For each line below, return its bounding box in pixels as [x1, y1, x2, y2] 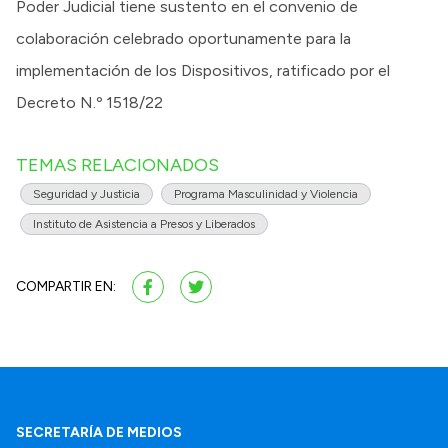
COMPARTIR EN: [16, 277, 116, 295]
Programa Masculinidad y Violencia [174, 186, 358, 201]
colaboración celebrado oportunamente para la [16, 28, 351, 48]
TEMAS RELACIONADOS [16, 153, 219, 176]
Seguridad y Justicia [33, 186, 140, 201]
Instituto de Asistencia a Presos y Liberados [33, 216, 255, 231]
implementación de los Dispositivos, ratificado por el [16, 60, 390, 80]
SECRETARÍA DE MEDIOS [16, 423, 182, 441]
